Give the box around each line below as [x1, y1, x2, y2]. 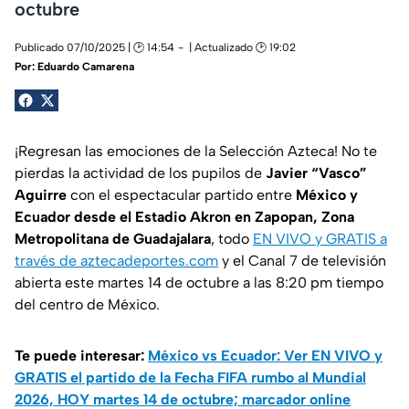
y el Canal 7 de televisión [218, 252, 386, 270]
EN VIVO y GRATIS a [253, 230, 387, 248]
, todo [211, 230, 253, 248]
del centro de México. [15, 296, 160, 314]
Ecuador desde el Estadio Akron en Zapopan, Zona [15, 208, 354, 226]
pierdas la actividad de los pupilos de [15, 164, 266, 183]
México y [296, 186, 358, 204]
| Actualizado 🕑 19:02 [189, 41, 296, 55]
